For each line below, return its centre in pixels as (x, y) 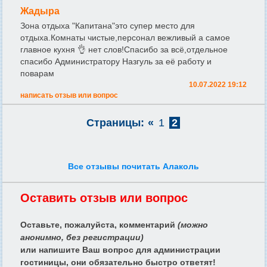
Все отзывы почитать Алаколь (133, 167)
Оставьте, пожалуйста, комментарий (99, 225)
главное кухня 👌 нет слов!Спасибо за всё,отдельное (124, 50)
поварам (37, 74)
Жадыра (40, 11)
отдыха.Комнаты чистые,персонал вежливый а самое (125, 38)
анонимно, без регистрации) (82, 237)
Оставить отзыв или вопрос (104, 198)
